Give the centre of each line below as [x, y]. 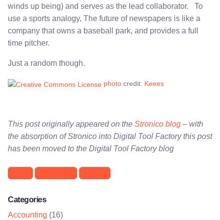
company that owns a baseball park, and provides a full [103, 31]
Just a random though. [46, 63]
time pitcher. [29, 43]
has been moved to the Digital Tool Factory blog [91, 148]
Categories [27, 200]
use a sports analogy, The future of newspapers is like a [104, 19]
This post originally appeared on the [71, 124]
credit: [133, 84]
